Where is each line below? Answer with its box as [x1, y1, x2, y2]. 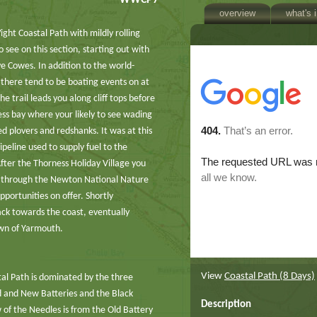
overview [219, 8, 255, 18]
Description [201, 299, 251, 310]
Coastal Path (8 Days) [224, 271, 315, 282]
